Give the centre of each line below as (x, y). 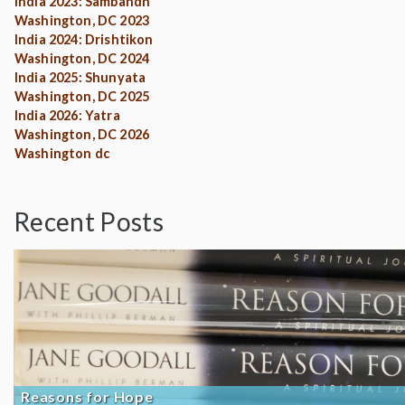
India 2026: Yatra (67, 115)
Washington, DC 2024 (82, 58)
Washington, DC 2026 (82, 134)
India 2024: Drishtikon (84, 39)
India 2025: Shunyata (80, 77)
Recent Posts (89, 221)
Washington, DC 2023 (82, 20)
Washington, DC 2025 (82, 96)
